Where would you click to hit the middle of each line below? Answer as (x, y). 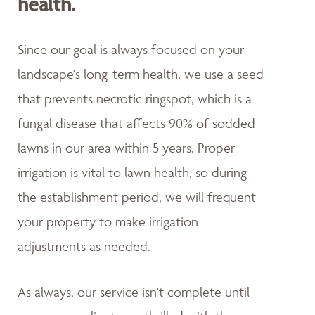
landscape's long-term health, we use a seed (141, 74)
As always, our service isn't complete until (134, 292)
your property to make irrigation (108, 222)
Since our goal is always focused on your (131, 50)
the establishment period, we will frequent (137, 197)
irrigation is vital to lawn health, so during (132, 173)
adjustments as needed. (84, 246)
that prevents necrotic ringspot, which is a (135, 99)
